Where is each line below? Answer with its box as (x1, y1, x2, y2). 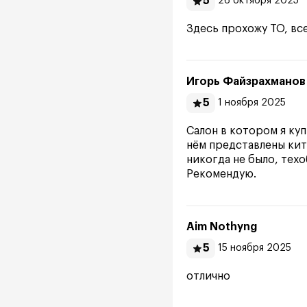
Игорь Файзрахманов (186, 76, 306, 87)
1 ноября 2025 (218, 98, 286, 108)
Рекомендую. (186, 169, 256, 180)
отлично (186, 271, 230, 282)
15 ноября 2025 (218, 243, 291, 253)
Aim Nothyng (186, 221, 258, 232)
